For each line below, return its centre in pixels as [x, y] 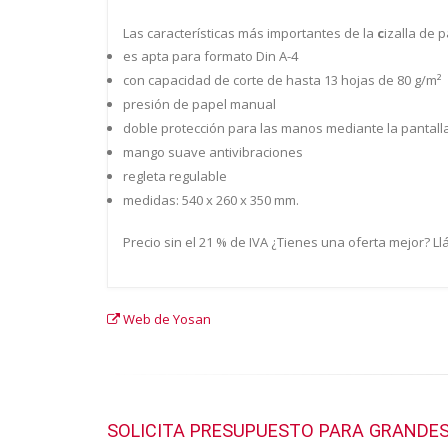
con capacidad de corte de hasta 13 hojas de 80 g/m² [282, 80]
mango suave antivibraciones [213, 152]
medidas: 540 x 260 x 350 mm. [212, 200]
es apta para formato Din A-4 [210, 56]
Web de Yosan [165, 319]
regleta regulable [175, 176]
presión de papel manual [199, 104]
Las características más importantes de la [250, 33]
